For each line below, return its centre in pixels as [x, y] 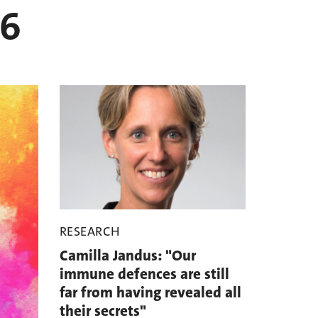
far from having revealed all [150, 293]
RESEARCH [90, 232]
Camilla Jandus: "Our [127, 256]
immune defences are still [144, 274]
